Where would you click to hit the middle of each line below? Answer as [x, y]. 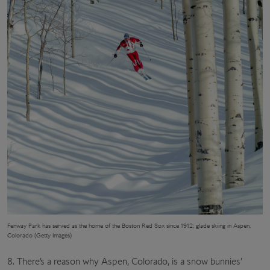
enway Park [25, 225]
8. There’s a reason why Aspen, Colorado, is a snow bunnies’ [125, 261]
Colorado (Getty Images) [39, 234]
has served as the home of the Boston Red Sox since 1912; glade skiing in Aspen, [146, 225]
